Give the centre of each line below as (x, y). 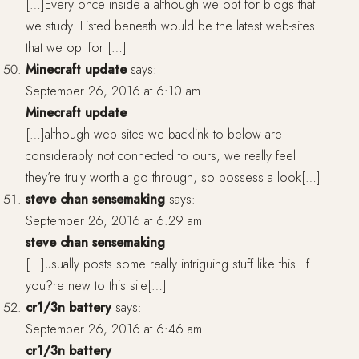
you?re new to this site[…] (96, 286)
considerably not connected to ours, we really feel (161, 156)
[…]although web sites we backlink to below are (154, 135)
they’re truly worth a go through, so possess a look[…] (173, 178)
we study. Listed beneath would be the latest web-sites (170, 26)
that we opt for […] (76, 48)
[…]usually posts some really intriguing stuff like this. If (167, 264)
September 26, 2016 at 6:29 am (114, 221)
